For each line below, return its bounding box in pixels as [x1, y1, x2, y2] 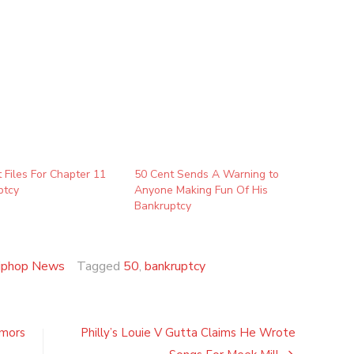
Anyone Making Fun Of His [134, 183, 268, 198]
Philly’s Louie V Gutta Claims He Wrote [81, 325, 296, 341]
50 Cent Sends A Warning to [134, 167, 279, 183]
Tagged [77, 258, 123, 276]
